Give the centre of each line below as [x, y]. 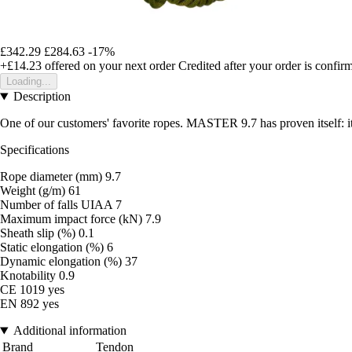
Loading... [29, 82]
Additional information [70, 331]
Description [42, 97]
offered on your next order [108, 66]
